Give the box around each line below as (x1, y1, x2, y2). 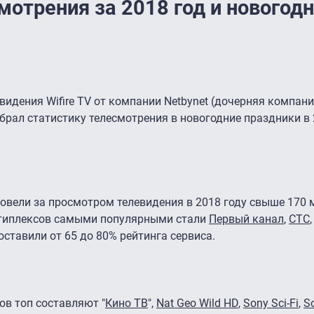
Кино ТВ (105, 296, 148, 310)
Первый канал (209, 212, 284, 226)
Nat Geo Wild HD (156, 296, 238, 310)
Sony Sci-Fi (243, 296, 299, 310)
